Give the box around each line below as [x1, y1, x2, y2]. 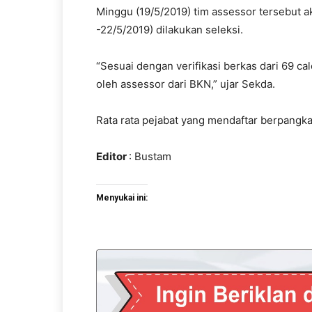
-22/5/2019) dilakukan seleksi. [96, 23, 243, 36]
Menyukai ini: [96, 193, 148, 203]
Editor [96, 150, 129, 163]
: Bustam [129, 150, 171, 163]
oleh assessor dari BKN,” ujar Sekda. [96, 77, 275, 91]
